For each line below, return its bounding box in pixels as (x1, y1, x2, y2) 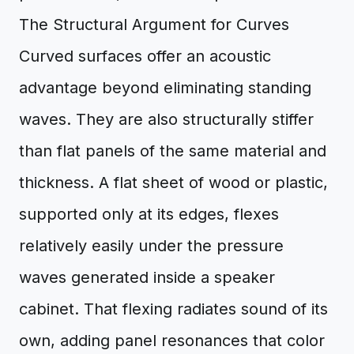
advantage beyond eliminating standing (19, 78, 311, 97)
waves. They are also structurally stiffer (19, 110, 314, 129)
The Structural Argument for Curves (19, 15, 289, 34)
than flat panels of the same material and (19, 141, 326, 160)
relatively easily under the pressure (19, 236, 284, 255)
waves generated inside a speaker (19, 268, 275, 287)
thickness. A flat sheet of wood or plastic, (19, 173, 328, 192)
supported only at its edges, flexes (19, 205, 279, 224)
